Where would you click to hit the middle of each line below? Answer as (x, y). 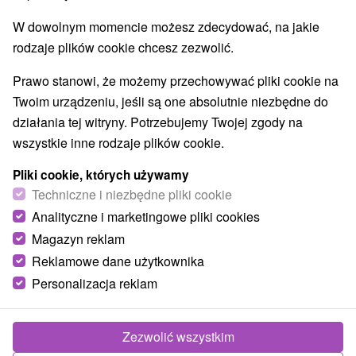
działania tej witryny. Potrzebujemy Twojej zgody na (158, 122)
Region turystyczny (68, 285)
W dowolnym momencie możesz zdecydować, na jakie (166, 27)
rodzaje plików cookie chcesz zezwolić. (123, 47)
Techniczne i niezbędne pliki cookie (132, 194)
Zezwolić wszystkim (178, 337)
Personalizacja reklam (95, 283)
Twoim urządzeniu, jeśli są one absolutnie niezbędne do (170, 101)
